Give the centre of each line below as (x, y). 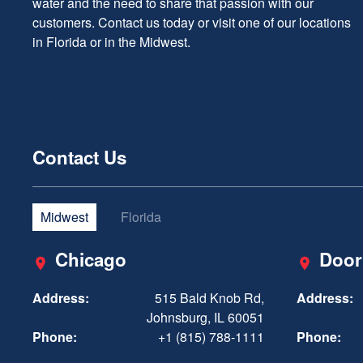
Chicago (91, 260)
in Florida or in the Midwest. (111, 41)
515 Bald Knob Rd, (209, 298)
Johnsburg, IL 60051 (205, 318)
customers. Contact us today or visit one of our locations (192, 22)
